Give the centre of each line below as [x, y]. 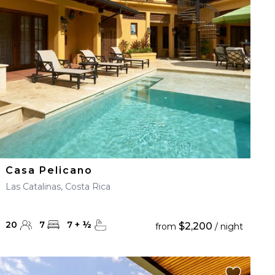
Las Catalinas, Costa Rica [58, 187]
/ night [227, 227]
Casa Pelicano [49, 170]
